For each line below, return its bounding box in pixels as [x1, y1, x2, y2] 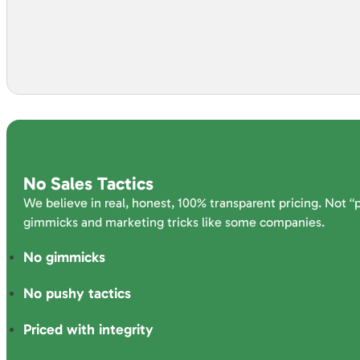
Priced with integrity [22, 321, 153, 339]
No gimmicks [22, 248, 105, 267]
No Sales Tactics [22, 173, 153, 195]
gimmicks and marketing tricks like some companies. [22, 215, 325, 231]
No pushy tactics [22, 284, 131, 303]
